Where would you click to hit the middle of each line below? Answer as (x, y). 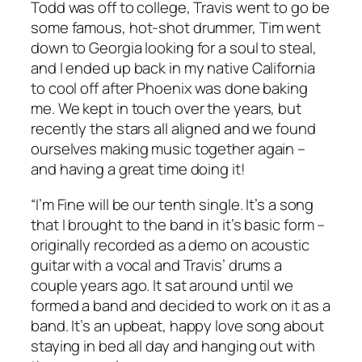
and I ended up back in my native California (173, 68)
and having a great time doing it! (138, 169)
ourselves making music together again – (168, 149)
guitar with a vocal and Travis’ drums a (157, 265)
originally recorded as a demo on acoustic (170, 244)
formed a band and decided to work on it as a (181, 305)
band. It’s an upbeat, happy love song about (177, 325)
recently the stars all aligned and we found (173, 129)
